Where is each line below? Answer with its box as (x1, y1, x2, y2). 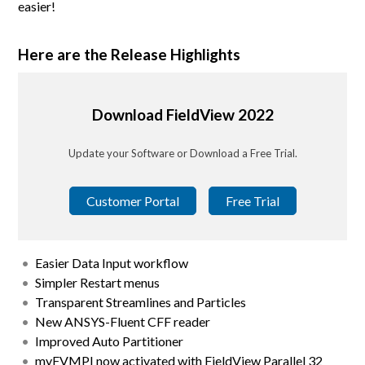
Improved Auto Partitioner (35, 332, 184, 349)
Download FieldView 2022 (91, 105, 274, 125)
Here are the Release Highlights (18, 45, 241, 64)
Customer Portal (86, 192, 179, 209)
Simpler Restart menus (35, 274, 161, 290)
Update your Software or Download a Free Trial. (68, 146, 297, 160)
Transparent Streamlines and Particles (35, 293, 247, 310)
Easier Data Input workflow (35, 254, 189, 270)
